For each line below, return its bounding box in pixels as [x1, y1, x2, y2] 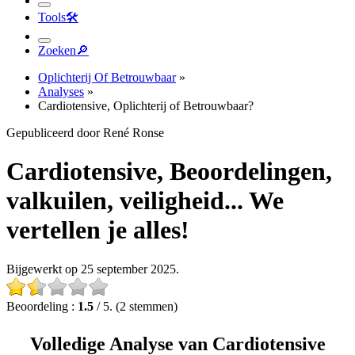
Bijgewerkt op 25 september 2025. [6, 261, 179, 276]
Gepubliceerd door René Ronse [6, 126, 164, 139]
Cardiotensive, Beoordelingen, [6, 157, 332, 186]
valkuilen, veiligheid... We [6, 186, 284, 216]
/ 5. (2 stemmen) [94, 299, 177, 313]
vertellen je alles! [6, 216, 189, 245]
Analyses [38, 85, 84, 98]
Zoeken [38, 44, 76, 57]
